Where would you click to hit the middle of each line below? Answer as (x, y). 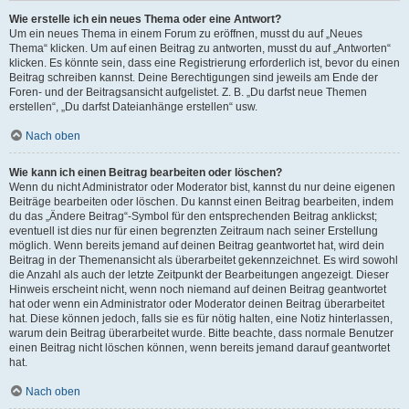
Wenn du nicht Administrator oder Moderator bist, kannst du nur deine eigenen (202, 187)
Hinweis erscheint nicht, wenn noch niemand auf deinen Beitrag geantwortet (198, 289)
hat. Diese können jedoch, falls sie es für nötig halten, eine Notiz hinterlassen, (201, 319)
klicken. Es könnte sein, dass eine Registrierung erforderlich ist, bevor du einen (204, 63)
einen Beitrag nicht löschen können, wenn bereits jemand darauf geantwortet (199, 348)
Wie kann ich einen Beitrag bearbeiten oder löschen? (146, 173)
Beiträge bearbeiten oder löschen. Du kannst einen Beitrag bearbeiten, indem (201, 202)
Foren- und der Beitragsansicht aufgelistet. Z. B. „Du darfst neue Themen (188, 92)
